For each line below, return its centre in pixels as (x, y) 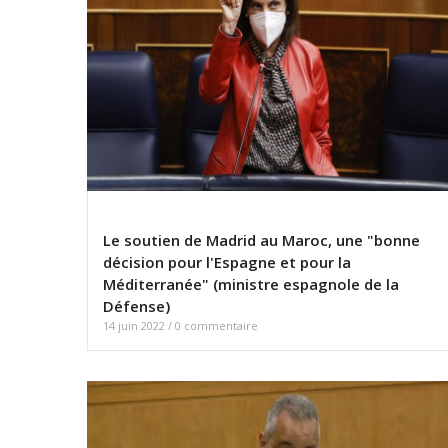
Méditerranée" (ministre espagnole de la (251, 284)
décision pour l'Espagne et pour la (227, 262)
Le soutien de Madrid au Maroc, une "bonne (261, 240)
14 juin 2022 (135, 326)
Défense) (136, 306)
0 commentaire (216, 326)
